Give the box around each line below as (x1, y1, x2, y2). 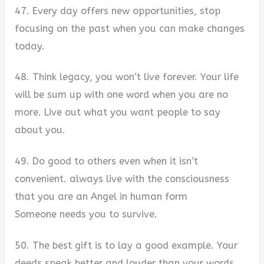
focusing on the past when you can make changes (15, 22, 245, 34)
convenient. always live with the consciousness (15, 173, 230, 185)
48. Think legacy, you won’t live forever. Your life (15, 71, 239, 83)
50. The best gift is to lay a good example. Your (15, 239, 238, 251)
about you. (15, 124, 66, 136)
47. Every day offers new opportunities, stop (15, 5, 221, 16)
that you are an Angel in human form (15, 191, 188, 203)
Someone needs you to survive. (15, 209, 158, 220)
